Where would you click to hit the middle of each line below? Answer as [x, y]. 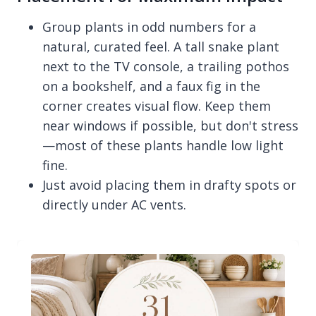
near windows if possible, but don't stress [170, 125]
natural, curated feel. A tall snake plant [161, 46]
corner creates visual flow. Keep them [157, 105]
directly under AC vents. [114, 204]
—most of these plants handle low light [163, 145]
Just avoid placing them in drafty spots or [169, 184]
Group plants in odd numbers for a [149, 26]
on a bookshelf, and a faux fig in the [151, 86]
